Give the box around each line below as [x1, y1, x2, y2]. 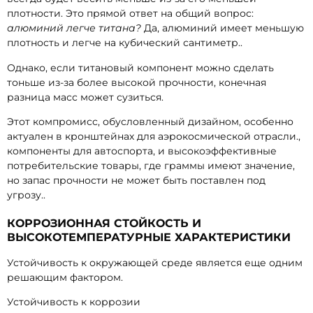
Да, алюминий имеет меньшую [141, 22, 304, 35]
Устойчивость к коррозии [7, 296, 140, 309]
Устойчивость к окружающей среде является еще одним [7, 256, 303, 269]
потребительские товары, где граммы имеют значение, [7, 159, 295, 172]
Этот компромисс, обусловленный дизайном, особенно [7, 115, 293, 128]
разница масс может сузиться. [7, 90, 163, 103]
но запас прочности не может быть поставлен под [7, 173, 265, 187]
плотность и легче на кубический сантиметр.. [7, 36, 242, 50]
